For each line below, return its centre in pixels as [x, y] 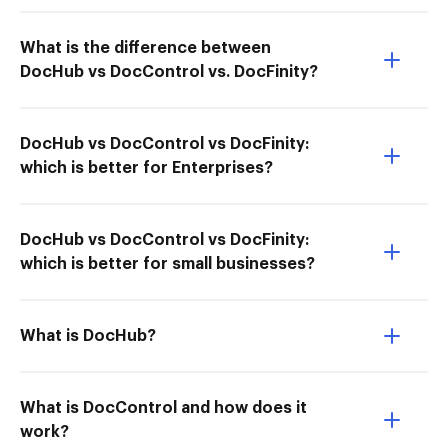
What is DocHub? [88, 336]
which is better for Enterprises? [146, 168]
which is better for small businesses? [167, 264]
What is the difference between [145, 48]
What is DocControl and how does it [163, 408]
